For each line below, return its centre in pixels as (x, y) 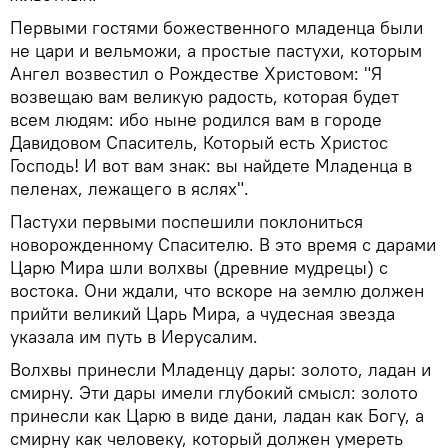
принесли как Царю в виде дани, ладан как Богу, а (217, 415)
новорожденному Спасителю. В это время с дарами (223, 244)
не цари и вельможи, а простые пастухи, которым (216, 50)
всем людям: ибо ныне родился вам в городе (196, 119)
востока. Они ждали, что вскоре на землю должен (217, 290)
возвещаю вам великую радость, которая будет (204, 96)
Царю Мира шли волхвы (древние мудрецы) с (199, 267)
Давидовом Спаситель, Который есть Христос (199, 142)
